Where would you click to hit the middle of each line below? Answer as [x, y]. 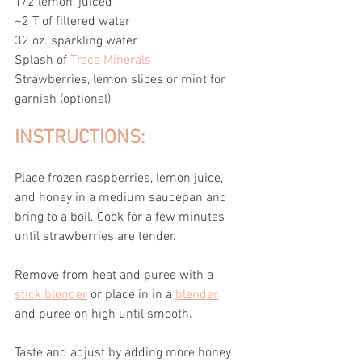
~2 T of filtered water [74, 21]
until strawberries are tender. [95, 236]
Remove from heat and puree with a [116, 275]
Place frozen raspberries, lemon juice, [120, 178]
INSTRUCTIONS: [80, 138]
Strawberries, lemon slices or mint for [122, 80]
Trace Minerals [111, 60]
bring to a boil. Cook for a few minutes [121, 217]
